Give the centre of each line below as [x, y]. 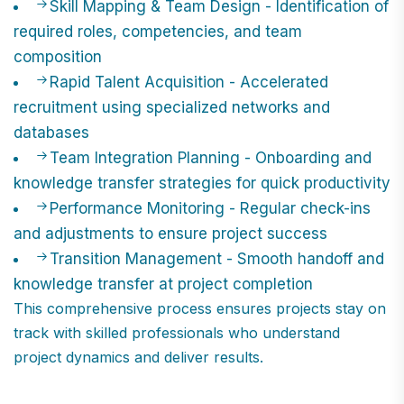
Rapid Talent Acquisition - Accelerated [189, 82]
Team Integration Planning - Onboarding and [211, 157]
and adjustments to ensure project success [170, 233]
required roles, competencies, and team [158, 31]
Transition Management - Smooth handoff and [217, 258]
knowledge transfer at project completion [163, 284]
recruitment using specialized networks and [172, 107]
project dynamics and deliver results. [138, 357]
